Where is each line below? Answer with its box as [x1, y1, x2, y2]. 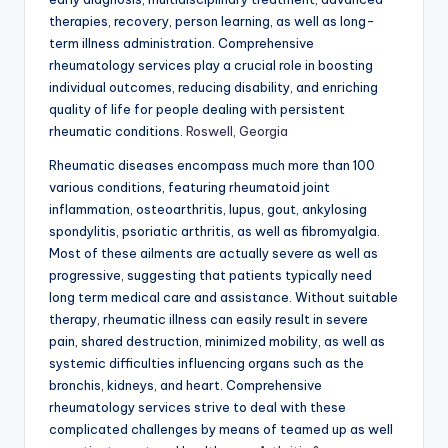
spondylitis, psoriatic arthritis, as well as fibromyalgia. [49, 223, 380, 240]
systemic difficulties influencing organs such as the [49, 355, 364, 372]
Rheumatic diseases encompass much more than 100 [49, 157, 375, 174]
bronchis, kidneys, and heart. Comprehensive [49, 377, 322, 394]
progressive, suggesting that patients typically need [49, 267, 372, 284]
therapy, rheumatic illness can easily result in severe [49, 311, 368, 328]
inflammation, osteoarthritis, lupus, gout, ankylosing [49, 201, 367, 218]
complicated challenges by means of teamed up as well [49, 421, 393, 438]
